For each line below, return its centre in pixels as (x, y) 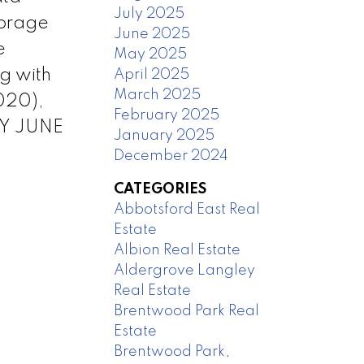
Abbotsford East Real (187, 209)
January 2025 (165, 135)
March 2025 (158, 95)
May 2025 (151, 54)
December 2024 (171, 156)
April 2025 (152, 74)
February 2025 (167, 115)
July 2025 (149, 13)
